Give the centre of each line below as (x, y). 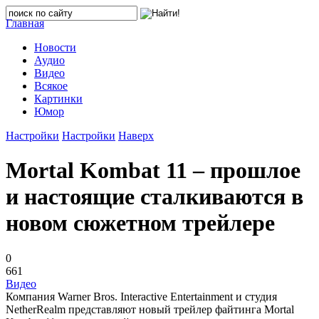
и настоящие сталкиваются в (155, 197)
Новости (55, 47)
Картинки (58, 99)
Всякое (51, 86)
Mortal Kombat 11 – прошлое (153, 171)
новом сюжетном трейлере (140, 223)
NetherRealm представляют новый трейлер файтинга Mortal (150, 309)
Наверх (136, 136)
